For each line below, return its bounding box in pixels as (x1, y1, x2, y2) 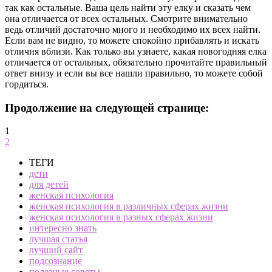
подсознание (29, 256, 82, 267)
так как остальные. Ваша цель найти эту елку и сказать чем (5, 2, 251, 13)
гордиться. (5, 78, 49, 89)
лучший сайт (29, 245, 83, 256)
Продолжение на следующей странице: (5, 101, 209, 114)
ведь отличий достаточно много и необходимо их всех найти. (5, 24, 260, 35)
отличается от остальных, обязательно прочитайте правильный (5, 56, 267, 67)
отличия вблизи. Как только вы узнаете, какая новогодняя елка (5, 46, 267, 56)
